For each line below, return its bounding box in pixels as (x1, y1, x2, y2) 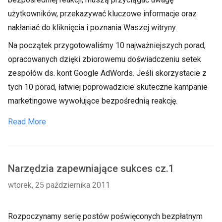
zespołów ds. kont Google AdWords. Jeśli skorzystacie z (8, 68, 207, 78)
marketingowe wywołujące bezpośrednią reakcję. (8, 96, 177, 106)
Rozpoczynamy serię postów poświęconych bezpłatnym (8, 212, 203, 221)
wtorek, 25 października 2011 (8, 180, 110, 190)
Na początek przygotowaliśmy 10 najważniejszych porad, (8, 41, 206, 50)
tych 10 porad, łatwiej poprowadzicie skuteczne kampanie (8, 82, 208, 92)
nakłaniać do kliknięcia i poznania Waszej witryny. (8, 23, 177, 32)
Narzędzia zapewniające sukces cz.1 (8, 163, 174, 174)
